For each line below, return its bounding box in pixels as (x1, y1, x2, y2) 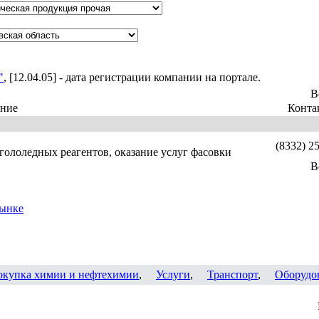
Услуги (156, 268, 190, 281)
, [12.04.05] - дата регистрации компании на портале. (4, 71, 261, 83)
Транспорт (207, 268, 258, 281)
